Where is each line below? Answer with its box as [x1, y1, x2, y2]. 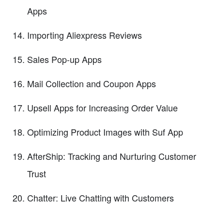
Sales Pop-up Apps [27, 52, 102, 65]
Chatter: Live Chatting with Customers [27, 191, 174, 204]
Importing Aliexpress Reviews [27, 28, 142, 41]
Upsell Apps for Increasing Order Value [27, 101, 178, 114]
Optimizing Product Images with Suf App [27, 125, 183, 138]
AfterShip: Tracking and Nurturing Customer [27, 149, 196, 162]
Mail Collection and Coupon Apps [27, 77, 156, 90]
